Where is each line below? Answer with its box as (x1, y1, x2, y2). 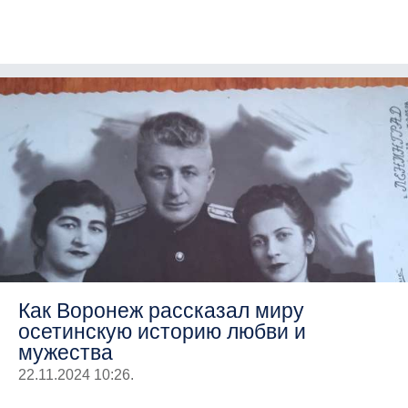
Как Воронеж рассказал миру (18, 298, 304, 322)
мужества (18, 340, 113, 364)
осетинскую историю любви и (18, 319, 306, 343)
